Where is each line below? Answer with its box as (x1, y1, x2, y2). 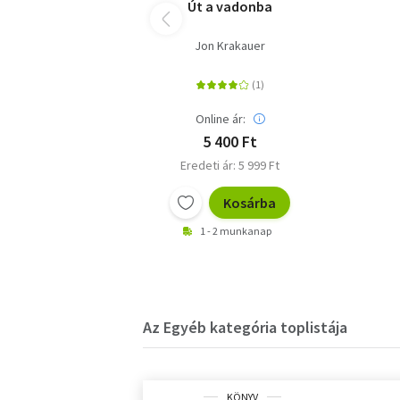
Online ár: (195, 110, 246, 127)
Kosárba (223, 193, 277, 212)
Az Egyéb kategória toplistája (143, 316, 347, 337)
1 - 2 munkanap (199, 223, 271, 237)
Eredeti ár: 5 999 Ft (180, 156, 280, 173)
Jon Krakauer (195, 37, 266, 54)
